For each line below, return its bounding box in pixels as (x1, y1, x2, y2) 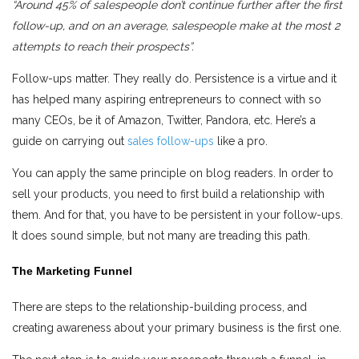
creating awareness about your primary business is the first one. (12, 321, 341, 334)
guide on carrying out (12, 134, 127, 147)
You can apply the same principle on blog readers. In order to (12, 166, 333, 179)
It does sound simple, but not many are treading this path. (12, 228, 310, 242)
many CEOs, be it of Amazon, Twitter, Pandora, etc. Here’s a (12, 113, 316, 127)
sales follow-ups (127, 134, 214, 147)
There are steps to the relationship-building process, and (12, 300, 307, 313)
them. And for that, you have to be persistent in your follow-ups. (12, 208, 343, 221)
